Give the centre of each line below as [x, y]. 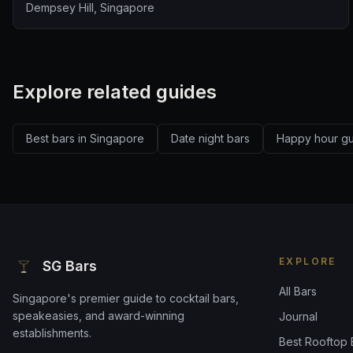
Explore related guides [115, 92]
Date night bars [210, 138]
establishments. [52, 333]
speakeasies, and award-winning [98, 316]
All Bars [298, 291]
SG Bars [70, 266]
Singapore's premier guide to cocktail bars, [126, 298]
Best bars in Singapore [85, 138]
